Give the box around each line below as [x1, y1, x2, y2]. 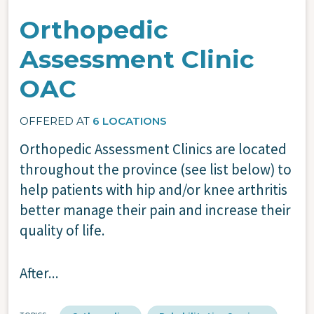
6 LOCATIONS [93, 114, 167, 128]
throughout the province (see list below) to [20, 159, 292, 179]
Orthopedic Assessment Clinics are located [20, 139, 287, 158]
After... [20, 263, 59, 282]
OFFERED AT [20, 114, 93, 128]
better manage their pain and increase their [20, 200, 291, 219]
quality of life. [20, 220, 105, 240]
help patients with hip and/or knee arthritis [20, 179, 287, 199]
